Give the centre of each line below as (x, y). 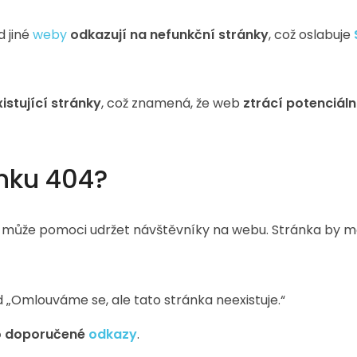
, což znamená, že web (172, 103)
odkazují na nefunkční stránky (169, 35)
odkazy (113, 334)
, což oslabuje (311, 35)
